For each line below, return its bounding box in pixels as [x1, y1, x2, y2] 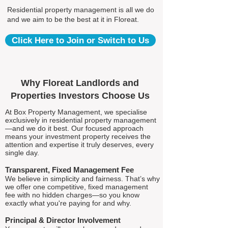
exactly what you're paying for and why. [5, 199, 131, 207]
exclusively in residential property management [5, 116, 156, 124]
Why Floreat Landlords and [21, 78, 139, 88]
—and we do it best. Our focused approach [5, 124, 144, 132]
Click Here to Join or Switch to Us [12, 35, 149, 45]
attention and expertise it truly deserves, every [5, 140, 154, 149]
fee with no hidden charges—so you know [5, 191, 139, 199]
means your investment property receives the [5, 132, 151, 140]
